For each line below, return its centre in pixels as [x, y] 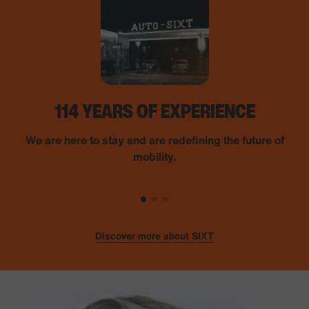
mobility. [154, 156]
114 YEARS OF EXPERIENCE [154, 110]
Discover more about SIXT [154, 235]
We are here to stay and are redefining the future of [154, 140]
